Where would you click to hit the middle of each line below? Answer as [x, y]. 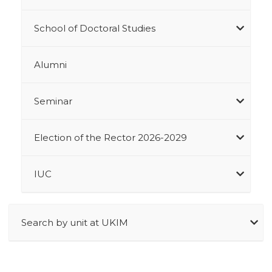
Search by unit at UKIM [75, 222]
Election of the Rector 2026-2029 [110, 137]
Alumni [50, 64]
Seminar [53, 101]
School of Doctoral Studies [94, 28]
